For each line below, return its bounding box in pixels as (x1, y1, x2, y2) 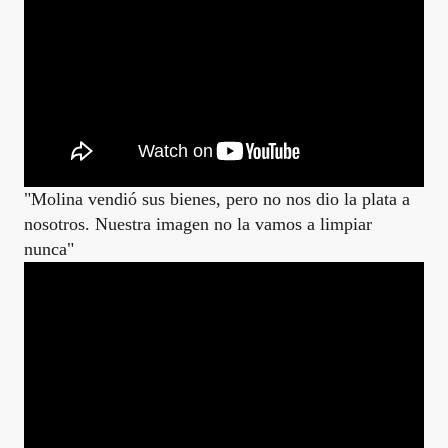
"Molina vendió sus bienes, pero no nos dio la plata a (24, 189, 410, 209)
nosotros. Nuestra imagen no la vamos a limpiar (24, 214, 372, 234)
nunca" (24, 239, 74, 259)
